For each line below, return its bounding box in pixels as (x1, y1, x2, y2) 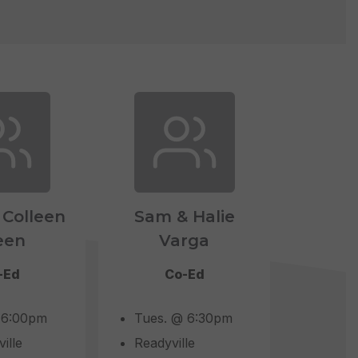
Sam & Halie (133, 207, 235, 227)
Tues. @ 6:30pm (134, 310, 233, 327)
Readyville (134, 335, 196, 352)
